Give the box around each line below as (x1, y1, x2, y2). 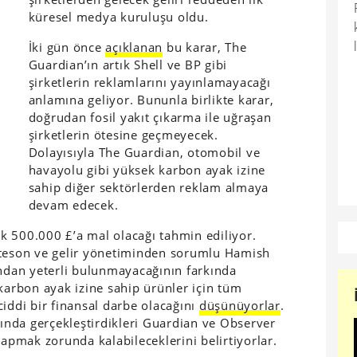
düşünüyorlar (198, 297, 280, 313)
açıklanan (105, 39, 163, 55)
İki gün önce (28, 39, 106, 55)
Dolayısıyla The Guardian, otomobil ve (28, 144, 261, 160)
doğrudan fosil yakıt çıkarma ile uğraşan (28, 109, 272, 125)
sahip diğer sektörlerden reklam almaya (28, 179, 269, 195)
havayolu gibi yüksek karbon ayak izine (28, 162, 266, 178)
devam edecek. (28, 197, 119, 213)
